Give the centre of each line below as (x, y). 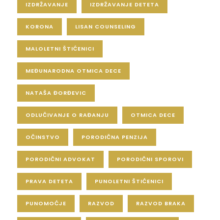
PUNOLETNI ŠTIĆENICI (129, 181)
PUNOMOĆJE (46, 204)
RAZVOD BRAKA (161, 204)
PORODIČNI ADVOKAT (60, 159)
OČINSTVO (43, 137)
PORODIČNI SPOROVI (150, 159)
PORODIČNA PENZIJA (115, 137)
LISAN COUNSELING (106, 27)
